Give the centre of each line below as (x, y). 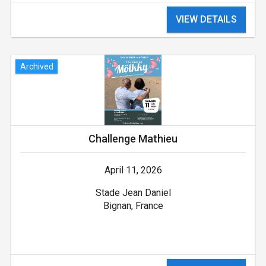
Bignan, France (133, 206)
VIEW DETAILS (207, 20)
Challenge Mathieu (133, 139)
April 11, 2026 (133, 170)
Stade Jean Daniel (133, 193)
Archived (37, 66)
